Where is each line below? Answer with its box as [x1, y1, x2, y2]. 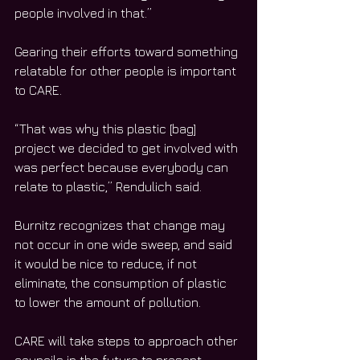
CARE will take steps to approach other [14, 333, 241, 349]
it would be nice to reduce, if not [14, 256, 200, 272]
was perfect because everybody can [14, 160, 231, 175]
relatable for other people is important [14, 63, 239, 79]
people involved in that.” [14, 6, 152, 21]
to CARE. [14, 83, 62, 98]
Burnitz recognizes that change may [14, 218, 228, 233]
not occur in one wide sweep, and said [14, 237, 235, 252]
